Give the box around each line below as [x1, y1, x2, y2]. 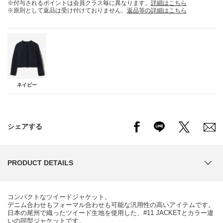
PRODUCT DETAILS [7, 158, 73, 167]
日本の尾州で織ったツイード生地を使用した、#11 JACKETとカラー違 [7, 209, 214, 217]
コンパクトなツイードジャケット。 [7, 193, 111, 201]
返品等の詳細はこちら [127, 6, 187, 14]
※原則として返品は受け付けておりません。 [7, 6, 127, 14]
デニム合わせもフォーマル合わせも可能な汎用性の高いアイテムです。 [7, 201, 215, 209]
